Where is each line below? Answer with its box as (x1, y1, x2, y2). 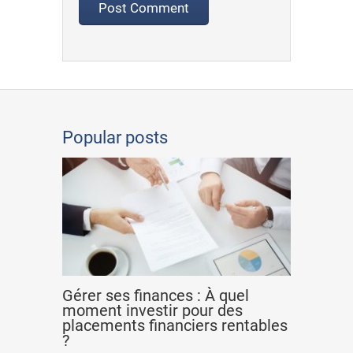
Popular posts (62, 127, 168, 147)
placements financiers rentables (62, 315, 288, 335)
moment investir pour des (62, 300, 243, 320)
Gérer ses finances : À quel (62, 285, 249, 305)
